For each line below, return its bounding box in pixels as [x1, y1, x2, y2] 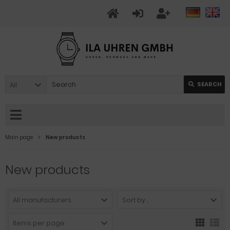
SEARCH [197, 80, 222, 88]
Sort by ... [122, 195, 148, 205]
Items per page [13, 218, 65, 228]
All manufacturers [13, 195, 71, 205]
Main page [5, 133, 33, 141]
